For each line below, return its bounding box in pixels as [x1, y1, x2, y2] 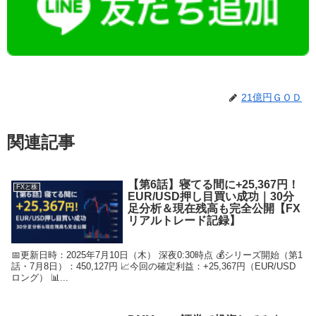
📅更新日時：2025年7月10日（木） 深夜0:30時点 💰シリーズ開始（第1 [11, 249, 303, 260]
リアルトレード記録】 [127, 214, 241, 227]
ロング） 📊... [11, 272, 69, 283]
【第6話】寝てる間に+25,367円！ [127, 178, 299, 191]
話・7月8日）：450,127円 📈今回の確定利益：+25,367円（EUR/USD [11, 260, 296, 272]
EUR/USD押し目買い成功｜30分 [127, 190, 294, 203]
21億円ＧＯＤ [241, 91, 302, 103]
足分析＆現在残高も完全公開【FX [127, 202, 300, 215]
